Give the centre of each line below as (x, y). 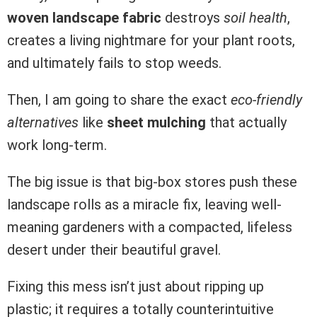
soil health (255, 18)
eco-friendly (266, 100)
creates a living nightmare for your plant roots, (151, 41)
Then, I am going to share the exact (119, 100)
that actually (246, 123)
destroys (192, 18)
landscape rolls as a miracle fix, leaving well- (144, 205)
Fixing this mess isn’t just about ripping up (136, 287)
